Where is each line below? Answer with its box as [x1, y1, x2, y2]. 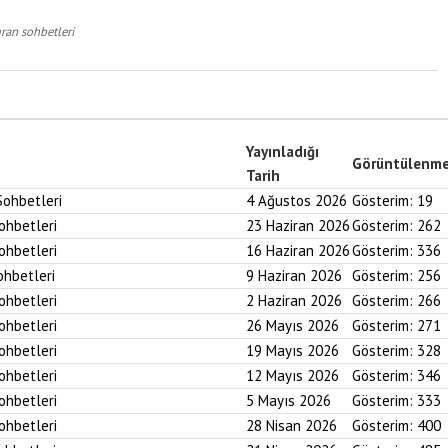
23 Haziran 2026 [246, 216, 350, 235]
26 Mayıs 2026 [246, 316, 339, 335]
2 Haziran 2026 [246, 291, 342, 310]
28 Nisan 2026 [246, 416, 337, 435]
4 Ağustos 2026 [246, 191, 347, 210]
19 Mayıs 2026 [246, 341, 339, 360]
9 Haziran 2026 [246, 266, 342, 285]
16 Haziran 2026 [246, 241, 350, 260]
